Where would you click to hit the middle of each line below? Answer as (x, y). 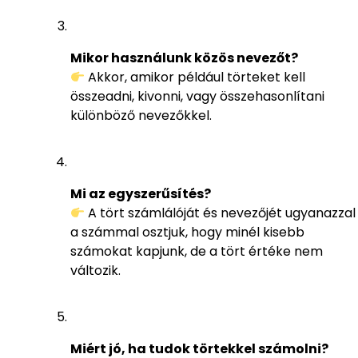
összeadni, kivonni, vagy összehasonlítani (197, 96)
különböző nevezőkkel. (141, 115)
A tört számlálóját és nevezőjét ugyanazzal (221, 213)
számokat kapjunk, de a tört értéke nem (197, 251)
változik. (95, 270)
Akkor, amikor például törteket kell (195, 77)
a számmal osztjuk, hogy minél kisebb (187, 232)
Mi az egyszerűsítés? (141, 193)
